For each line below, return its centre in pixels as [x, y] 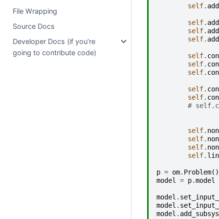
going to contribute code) [55, 52]
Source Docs [34, 26]
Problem [197, 172]
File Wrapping [35, 11]
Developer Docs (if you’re [54, 41]
